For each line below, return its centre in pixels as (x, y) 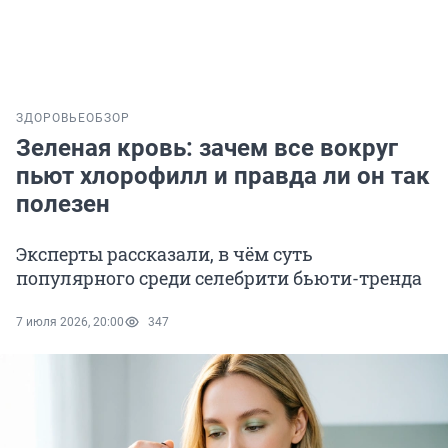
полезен (63, 204)
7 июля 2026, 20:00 (70, 322)
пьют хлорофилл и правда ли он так (223, 176)
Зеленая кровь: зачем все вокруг (207, 148)
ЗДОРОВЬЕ (51, 118)
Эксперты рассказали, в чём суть (164, 254)
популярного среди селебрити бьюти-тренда (219, 278)
